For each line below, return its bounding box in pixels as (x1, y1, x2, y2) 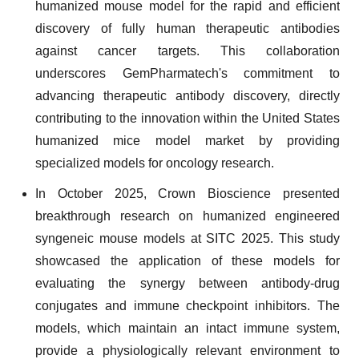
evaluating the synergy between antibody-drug (35, 276, 340, 290)
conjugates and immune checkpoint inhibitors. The (35, 299, 340, 313)
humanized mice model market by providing (35, 134, 340, 147)
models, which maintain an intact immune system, (35, 321, 340, 335)
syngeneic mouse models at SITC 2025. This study (35, 232, 340, 245)
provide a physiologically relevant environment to (35, 344, 340, 357)
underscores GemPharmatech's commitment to (35, 67, 340, 80)
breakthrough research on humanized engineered (35, 209, 340, 223)
